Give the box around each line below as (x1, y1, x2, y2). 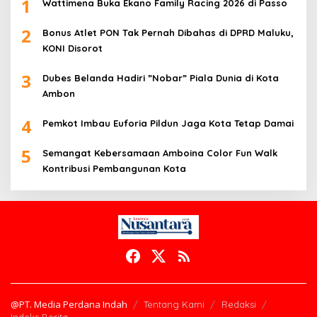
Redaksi (221, 299, 256, 311)
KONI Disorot (42, 42, 103, 54)
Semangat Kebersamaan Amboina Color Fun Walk (42, 146, 277, 158)
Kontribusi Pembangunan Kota (42, 162, 186, 174)
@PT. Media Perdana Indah (11, 298, 127, 311)
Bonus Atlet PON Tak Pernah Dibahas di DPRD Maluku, (42, 26, 294, 38)
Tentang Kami (144, 299, 204, 311)
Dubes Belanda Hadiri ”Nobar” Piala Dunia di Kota (42, 71, 279, 83)
